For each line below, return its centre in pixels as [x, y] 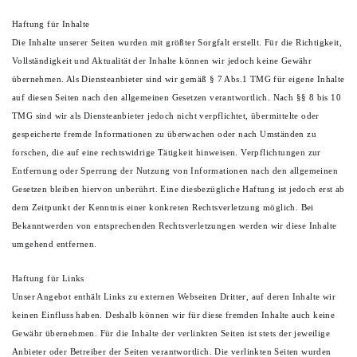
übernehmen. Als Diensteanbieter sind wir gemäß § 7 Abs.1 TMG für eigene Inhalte [178, 79]
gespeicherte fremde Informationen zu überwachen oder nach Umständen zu [164, 134]
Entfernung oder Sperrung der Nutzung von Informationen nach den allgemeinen [175, 171]
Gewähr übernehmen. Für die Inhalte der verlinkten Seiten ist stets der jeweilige [171, 333]
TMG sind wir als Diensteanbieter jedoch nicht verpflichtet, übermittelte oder [166, 116]
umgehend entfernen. [55, 244]
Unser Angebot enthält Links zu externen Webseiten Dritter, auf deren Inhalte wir [174, 297]
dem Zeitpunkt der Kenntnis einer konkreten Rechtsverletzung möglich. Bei [163, 208]
